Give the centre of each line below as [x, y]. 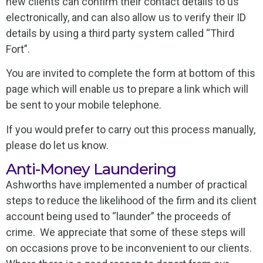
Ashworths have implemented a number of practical [127, 185]
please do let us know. [57, 145]
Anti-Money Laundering [91, 169]
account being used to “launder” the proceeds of [119, 217]
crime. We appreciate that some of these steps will [126, 232]
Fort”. [18, 49]
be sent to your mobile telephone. [84, 105]
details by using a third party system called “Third [120, 33]
